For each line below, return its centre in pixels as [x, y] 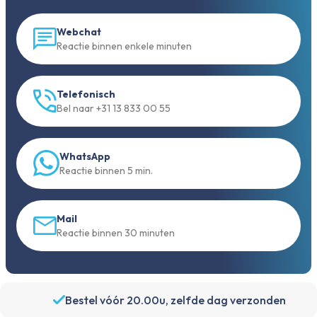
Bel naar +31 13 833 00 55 [114, 108]
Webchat [79, 31]
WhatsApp [85, 156]
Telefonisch [86, 94]
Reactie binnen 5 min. [106, 170]
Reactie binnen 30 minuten [116, 232]
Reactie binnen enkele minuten [124, 46]
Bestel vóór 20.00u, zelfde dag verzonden [175, 300]
